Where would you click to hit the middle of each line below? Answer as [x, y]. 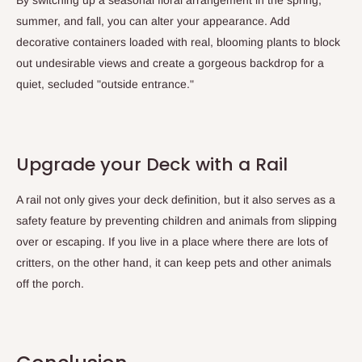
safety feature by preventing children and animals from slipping [177, 220]
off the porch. [50, 283]
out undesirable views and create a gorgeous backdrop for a [170, 63]
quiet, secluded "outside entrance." [105, 84]
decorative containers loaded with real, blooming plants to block [178, 42]
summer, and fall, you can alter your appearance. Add [153, 21]
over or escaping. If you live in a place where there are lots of [172, 241]
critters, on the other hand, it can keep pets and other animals [174, 262]
